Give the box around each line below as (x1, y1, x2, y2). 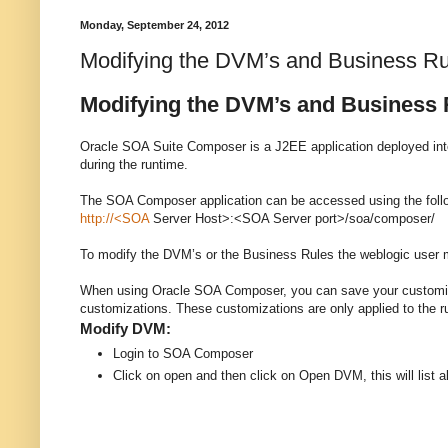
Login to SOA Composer (113, 346, 253, 362)
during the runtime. (80, 156, 188, 172)
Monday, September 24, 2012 (80, 19, 229, 32)
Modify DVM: (80, 319, 171, 337)
